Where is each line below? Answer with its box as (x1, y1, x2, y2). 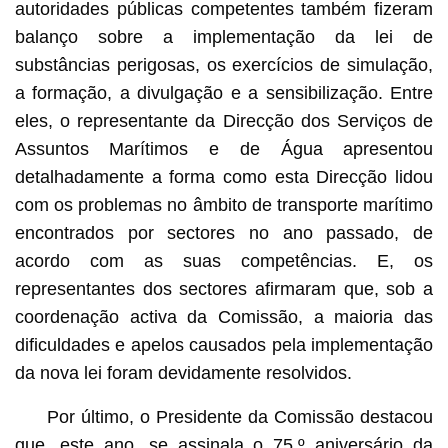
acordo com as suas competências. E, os (14, 251, 434, 272)
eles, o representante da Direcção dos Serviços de (14, 111, 434, 132)
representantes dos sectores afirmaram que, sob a (14, 279, 434, 300)
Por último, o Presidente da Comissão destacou (46, 407, 434, 428)
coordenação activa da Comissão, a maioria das (14, 307, 434, 328)
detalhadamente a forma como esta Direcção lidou (14, 167, 434, 188)
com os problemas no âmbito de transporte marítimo (14, 195, 434, 216)
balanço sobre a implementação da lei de (14, 27, 434, 48)
